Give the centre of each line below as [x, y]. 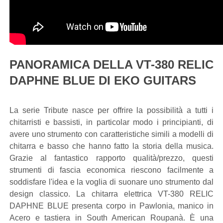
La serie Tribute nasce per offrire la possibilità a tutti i [111, 110]
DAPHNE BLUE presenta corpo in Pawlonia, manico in [111, 206]
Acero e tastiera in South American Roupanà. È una [111, 218]
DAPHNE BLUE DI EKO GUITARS [103, 80]
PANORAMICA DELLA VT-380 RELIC [111, 64]
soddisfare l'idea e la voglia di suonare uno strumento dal [111, 182]
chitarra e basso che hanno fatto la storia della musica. [111, 146]
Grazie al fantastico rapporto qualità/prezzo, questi [111, 158]
